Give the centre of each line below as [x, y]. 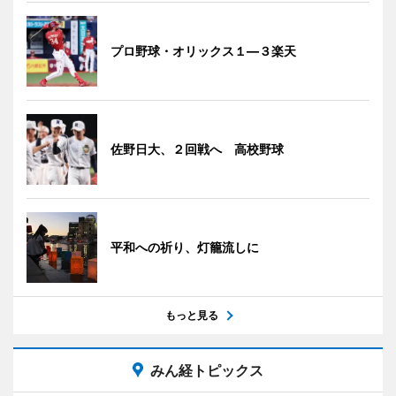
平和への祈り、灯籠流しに [185, 247]
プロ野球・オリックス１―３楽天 [203, 50]
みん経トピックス [207, 370]
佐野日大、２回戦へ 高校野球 [197, 148]
